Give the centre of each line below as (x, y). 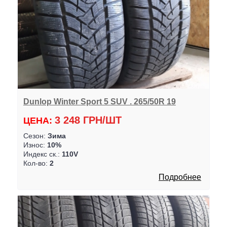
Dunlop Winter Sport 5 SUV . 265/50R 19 (99, 101)
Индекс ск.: (42, 154)
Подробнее (180, 177)
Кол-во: (36, 163)
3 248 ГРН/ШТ (88, 120)
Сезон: (35, 136)
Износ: (35, 145)
